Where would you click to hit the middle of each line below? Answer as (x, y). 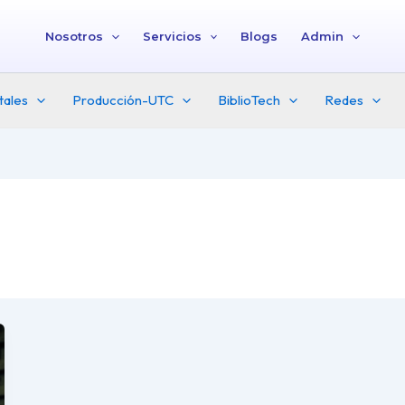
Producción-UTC (123, 100)
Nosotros (74, 36)
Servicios (172, 36)
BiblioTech (249, 100)
